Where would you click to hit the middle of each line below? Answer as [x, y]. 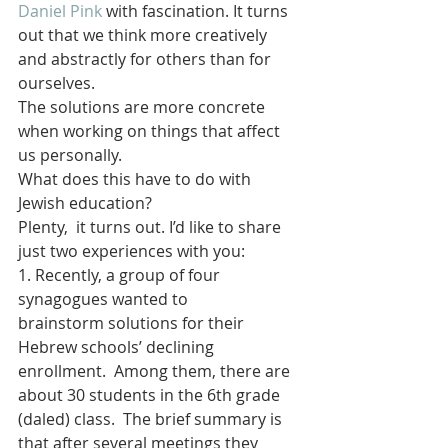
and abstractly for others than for [146, 58]
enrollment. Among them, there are [156, 370]
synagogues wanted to [105, 298]
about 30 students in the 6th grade [151, 394]
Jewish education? [85, 202]
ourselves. [60, 82]
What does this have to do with [136, 178]
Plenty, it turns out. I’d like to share [151, 226]
